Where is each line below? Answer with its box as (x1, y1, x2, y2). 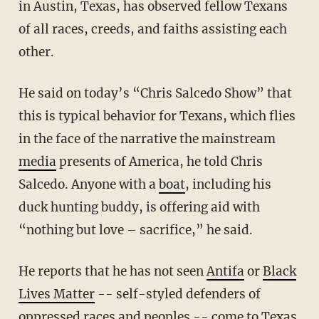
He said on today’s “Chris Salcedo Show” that (18, 85, 292, 102)
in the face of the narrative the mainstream (18, 131, 276, 147)
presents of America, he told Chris (56, 154, 263, 170)
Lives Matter (18, 286, 95, 303)
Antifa (206, 263, 244, 280)
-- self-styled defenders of (94, 286, 261, 303)
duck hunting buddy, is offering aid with (18, 199, 260, 216)
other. (18, 44, 54, 61)
